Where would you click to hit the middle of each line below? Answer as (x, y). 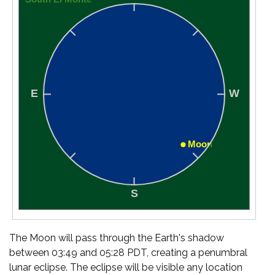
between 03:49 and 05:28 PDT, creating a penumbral (128, 253)
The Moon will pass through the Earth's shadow (117, 238)
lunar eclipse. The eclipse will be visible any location (126, 267)
